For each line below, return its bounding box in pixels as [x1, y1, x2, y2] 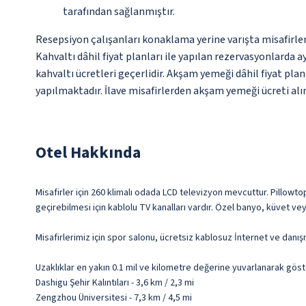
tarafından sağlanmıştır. [63, 4, 175, 19]
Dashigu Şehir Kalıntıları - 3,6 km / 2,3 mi [36, 276, 194, 290]
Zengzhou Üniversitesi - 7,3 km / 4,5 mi [36, 291, 192, 305]
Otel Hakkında [36, 141, 141, 165]
